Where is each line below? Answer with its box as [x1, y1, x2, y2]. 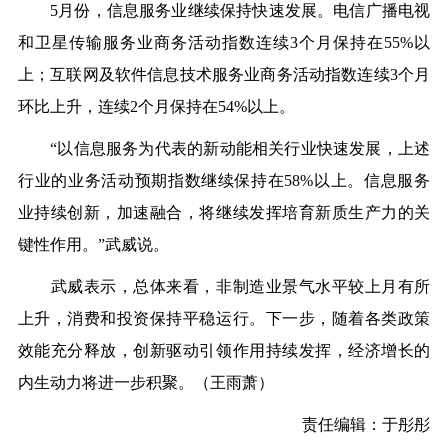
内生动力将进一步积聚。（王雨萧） [17, 374, 274, 392]
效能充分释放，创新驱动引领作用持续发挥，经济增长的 [17, 342, 431, 360]
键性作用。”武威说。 [17, 236, 169, 254]
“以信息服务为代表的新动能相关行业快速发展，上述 [17, 140, 431, 158]
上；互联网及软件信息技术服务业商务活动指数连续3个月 [17, 66, 431, 84]
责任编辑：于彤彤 [302, 416, 431, 434]
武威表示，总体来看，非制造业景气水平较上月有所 [17, 278, 431, 296]
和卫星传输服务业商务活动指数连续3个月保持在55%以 [17, 34, 431, 52]
